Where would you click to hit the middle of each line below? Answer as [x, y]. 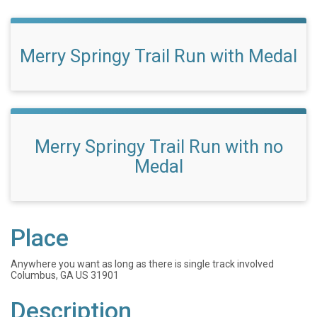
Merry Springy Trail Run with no [158, 146]
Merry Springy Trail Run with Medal [158, 56]
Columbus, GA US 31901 [65, 275]
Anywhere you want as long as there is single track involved [142, 264]
